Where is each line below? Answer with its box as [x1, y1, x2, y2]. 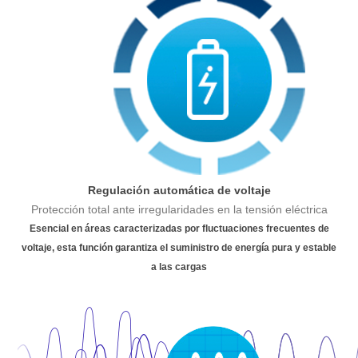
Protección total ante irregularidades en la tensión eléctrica [30, 203, 328, 217]
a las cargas [151, 261, 207, 272]
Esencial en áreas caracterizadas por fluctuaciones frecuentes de [29, 223, 329, 234]
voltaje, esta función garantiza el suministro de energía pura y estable [22, 242, 336, 253]
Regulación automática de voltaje [87, 184, 271, 197]
